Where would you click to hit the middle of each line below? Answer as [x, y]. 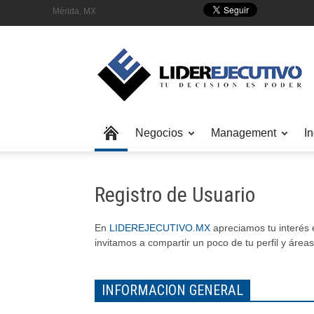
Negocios [159, 133]
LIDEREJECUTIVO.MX [160, 228]
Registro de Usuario [175, 194]
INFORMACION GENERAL [172, 290]
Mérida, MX [74, 11]
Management [244, 133]
